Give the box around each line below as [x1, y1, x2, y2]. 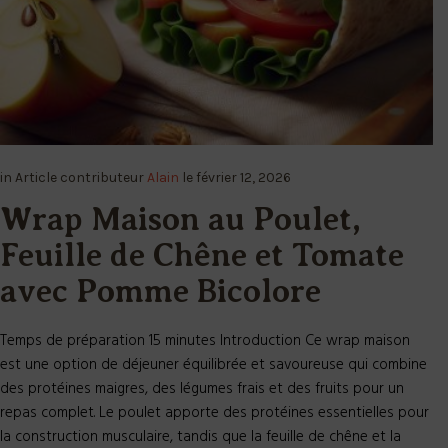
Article [15, 169, 60, 186]
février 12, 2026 [196, 169, 291, 186]
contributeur [60, 169, 147, 186]
